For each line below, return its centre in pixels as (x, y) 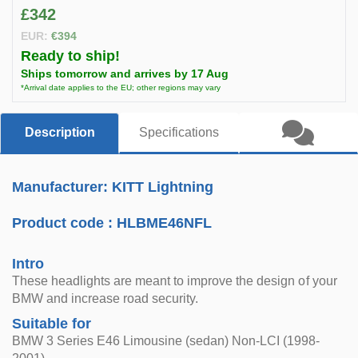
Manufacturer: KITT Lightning (113, 187)
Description (60, 132)
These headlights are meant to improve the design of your (175, 281)
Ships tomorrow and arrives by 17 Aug (125, 74)
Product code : (65, 223)
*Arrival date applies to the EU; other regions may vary (121, 88)
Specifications (179, 132)
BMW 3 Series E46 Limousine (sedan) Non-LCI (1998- (166, 341)
